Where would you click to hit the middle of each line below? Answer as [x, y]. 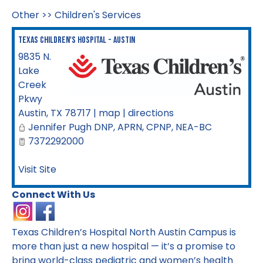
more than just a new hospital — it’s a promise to [124, 246]
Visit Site [37, 169]
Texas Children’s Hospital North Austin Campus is [124, 232]
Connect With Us [53, 195]
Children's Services [98, 15]
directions [151, 113]
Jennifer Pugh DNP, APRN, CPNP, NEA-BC [120, 127]
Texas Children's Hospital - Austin [77, 40]
